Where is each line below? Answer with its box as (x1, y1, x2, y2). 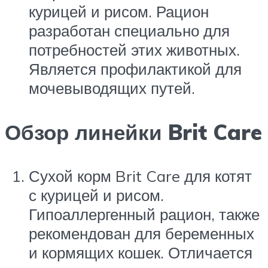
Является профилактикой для (29, 59, 242, 79)
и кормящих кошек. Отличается (29, 242, 252, 262)
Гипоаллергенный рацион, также (29, 204, 260, 224)
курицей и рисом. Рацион (29, 2, 209, 22)
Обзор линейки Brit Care (5, 118, 262, 145)
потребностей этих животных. (29, 40, 240, 60)
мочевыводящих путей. (29, 78, 195, 98)
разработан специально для (29, 21, 230, 41)
